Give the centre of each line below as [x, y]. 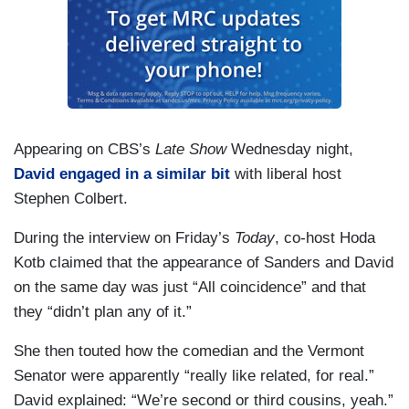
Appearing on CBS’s [84, 150]
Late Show [191, 150]
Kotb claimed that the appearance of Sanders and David [204, 263]
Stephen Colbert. [71, 199]
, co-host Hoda [325, 238]
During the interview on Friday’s [124, 238]
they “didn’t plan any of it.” [103, 312]
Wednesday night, [290, 150]
